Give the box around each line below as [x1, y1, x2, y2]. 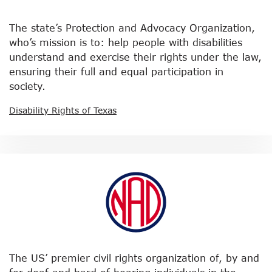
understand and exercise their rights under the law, [9, 51, 262, 63]
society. [9, 80, 46, 92]
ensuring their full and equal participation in [9, 66, 223, 78]
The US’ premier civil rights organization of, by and [9, 252, 259, 264]
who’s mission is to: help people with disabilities [9, 36, 242, 49]
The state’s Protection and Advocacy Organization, [9, 22, 255, 34]
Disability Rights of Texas [9, 105, 117, 116]
